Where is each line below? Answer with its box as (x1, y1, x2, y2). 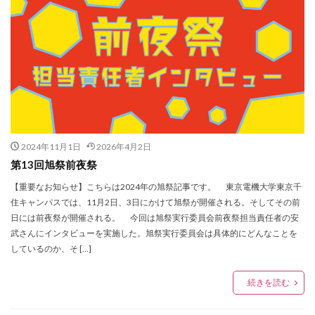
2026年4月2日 (96, 141, 151, 153)
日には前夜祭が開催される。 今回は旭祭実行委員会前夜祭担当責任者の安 (11, 212, 299, 224)
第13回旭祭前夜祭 (11, 158, 97, 172)
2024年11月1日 (20, 141, 81, 153)
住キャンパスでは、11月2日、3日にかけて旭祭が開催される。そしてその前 (11, 197, 300, 208)
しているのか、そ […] (11, 243, 91, 255)
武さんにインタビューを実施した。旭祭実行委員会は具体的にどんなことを (11, 228, 297, 239)
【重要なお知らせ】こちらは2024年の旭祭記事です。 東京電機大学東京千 (11, 181, 302, 193)
